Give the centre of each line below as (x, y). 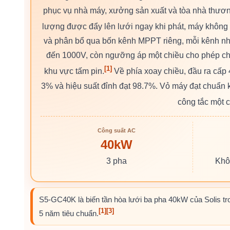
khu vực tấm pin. (74, 71)
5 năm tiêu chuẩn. (69, 214)
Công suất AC (116, 130)
